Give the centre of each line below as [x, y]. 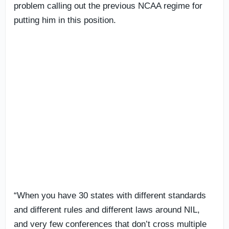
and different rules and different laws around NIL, [107, 210]
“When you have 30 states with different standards [110, 195]
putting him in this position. [65, 20]
